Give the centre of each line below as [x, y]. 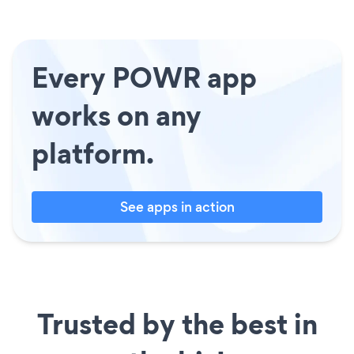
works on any [117, 115]
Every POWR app [144, 77]
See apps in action [177, 207]
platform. [93, 153]
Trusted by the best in [177, 324]
